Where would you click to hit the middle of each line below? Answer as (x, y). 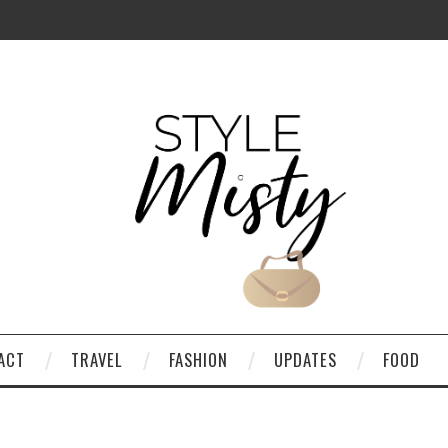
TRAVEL (97, 359)
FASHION (198, 359)
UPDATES (305, 359)
